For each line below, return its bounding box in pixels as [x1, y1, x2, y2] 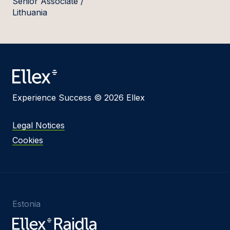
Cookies [12, 135, 43, 145]
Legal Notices [12, 120, 65, 130]
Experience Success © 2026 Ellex [12, 92, 145, 103]
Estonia [12, 198, 41, 209]
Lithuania [12, 7, 47, 17]
